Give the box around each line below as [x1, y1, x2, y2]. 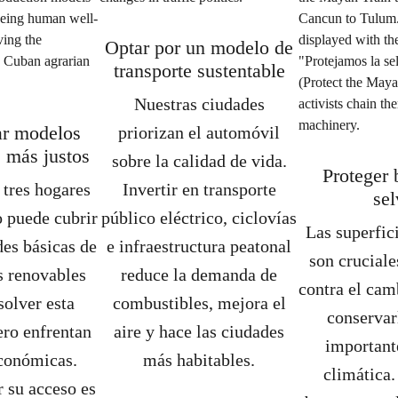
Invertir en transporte [122, 179, 276, 199]
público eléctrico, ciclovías [101, 208, 297, 227]
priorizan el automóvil [118, 123, 280, 142]
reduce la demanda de [121, 265, 277, 284]
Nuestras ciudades [133, 94, 265, 114]
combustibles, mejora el [112, 293, 286, 313]
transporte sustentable [113, 60, 285, 82]
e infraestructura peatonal [107, 236, 291, 256]
